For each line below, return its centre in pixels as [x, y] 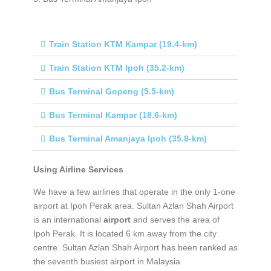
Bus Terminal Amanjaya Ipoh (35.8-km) [128, 138]
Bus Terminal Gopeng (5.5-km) [111, 91]
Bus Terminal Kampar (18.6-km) [113, 115]
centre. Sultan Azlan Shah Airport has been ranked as [135, 247]
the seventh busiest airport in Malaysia [106, 261]
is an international [68, 219]
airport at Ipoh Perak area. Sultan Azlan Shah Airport [133, 205]
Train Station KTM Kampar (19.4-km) [123, 44]
